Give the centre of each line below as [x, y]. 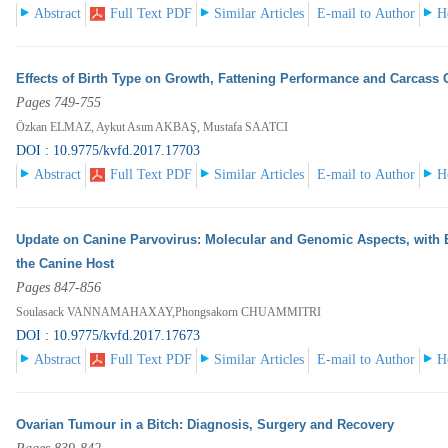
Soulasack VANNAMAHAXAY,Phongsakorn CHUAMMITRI [169, 312]
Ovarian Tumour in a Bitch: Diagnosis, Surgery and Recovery [205, 425]
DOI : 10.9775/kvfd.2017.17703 [108, 151]
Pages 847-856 [59, 288]
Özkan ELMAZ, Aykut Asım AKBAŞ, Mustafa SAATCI [152, 127]
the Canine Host [65, 264]
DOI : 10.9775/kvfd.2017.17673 [108, 336]
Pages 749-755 [59, 103]
